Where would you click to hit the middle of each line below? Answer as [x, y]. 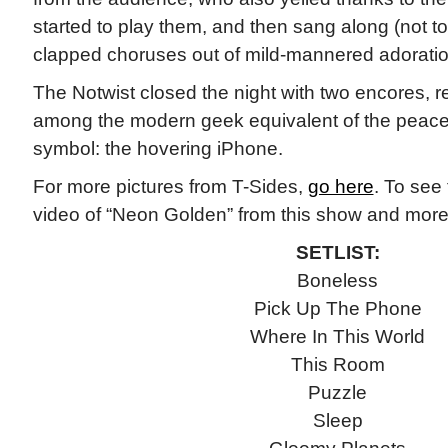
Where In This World [337, 336]
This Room [337, 364]
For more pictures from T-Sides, [170, 186]
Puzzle [337, 392]
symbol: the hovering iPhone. [157, 148]
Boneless [337, 280]
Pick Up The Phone [337, 308]
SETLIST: [337, 252]
